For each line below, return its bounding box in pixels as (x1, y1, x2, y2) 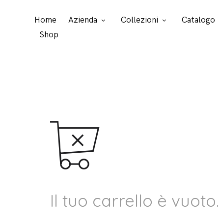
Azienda (68, 15, 97, 25)
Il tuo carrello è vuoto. (50, 190, 219, 211)
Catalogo (182, 15, 215, 25)
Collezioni (121, 15, 158, 25)
